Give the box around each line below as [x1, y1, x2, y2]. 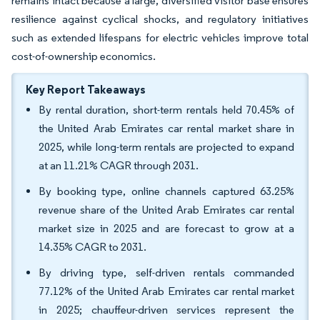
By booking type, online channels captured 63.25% [39, 184, 294, 198]
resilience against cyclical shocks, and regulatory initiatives [11, 12, 309, 26]
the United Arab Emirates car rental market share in [39, 121, 294, 135]
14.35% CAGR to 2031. [39, 240, 146, 254]
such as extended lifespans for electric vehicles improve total [11, 31, 309, 44]
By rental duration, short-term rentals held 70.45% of [39, 103, 294, 116]
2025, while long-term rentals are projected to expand [39, 140, 294, 154]
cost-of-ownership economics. [11, 49, 156, 63]
